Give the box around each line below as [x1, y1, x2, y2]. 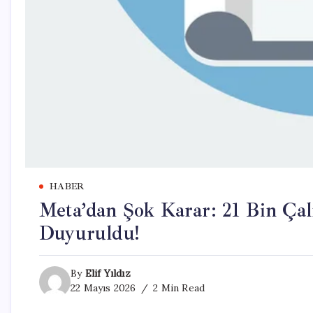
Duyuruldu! [39, 221, 139, 245]
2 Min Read [150, 282, 205, 294]
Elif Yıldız [85, 267, 131, 279]
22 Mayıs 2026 [71, 282, 136, 294]
